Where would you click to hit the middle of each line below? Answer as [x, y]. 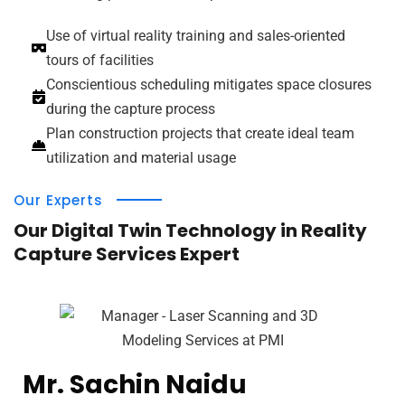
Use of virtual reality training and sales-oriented [196, 35]
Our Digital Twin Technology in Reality [190, 230]
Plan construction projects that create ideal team [200, 133]
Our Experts [58, 200]
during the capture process [131, 108]
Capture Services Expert [127, 254]
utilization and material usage [141, 157]
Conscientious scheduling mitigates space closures [209, 84]
